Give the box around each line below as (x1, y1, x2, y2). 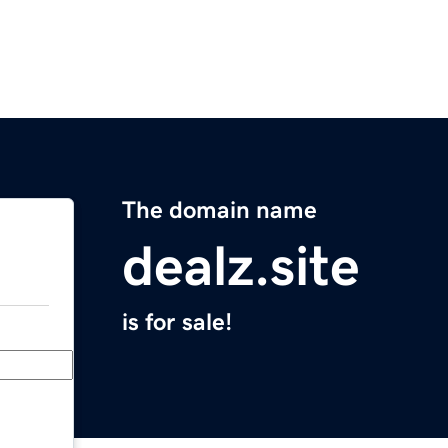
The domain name (122, 198, 317, 223)
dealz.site (122, 238, 360, 295)
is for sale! (122, 310, 232, 335)
